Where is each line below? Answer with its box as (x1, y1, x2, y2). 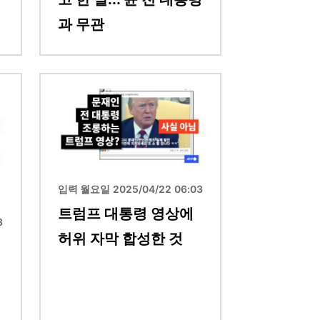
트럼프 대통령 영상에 (58, 205, 194, 223)
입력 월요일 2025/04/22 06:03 (58, 183, 203, 196)
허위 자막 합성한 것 (58, 230, 183, 248)
